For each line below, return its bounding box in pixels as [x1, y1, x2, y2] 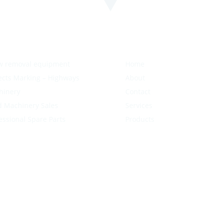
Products [125, 114, 154, 124]
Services [125, 101, 152, 110]
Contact [125, 87, 150, 97]
